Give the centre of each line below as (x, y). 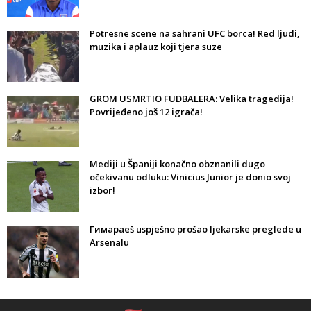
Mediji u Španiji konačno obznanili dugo (177, 164)
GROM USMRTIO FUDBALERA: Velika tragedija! (192, 99)
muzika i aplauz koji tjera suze (156, 47)
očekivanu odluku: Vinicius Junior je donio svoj (190, 177)
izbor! (102, 191)
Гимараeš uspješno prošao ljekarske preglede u (195, 229)
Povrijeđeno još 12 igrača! (146, 112)
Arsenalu (109, 243)
